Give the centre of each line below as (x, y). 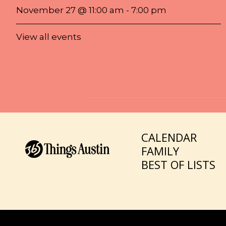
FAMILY (160, 151)
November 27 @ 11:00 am (70, 10)
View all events (49, 37)
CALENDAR (169, 137)
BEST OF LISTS (179, 164)
